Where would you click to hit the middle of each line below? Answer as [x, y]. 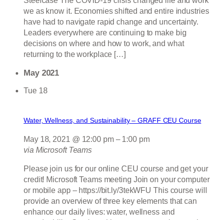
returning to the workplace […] [75, 54]
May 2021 [41, 73]
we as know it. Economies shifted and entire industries [116, 11]
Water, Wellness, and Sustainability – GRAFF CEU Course [112, 121]
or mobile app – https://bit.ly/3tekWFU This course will [115, 191]
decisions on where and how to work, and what [104, 43]
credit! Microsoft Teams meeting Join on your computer [117, 180]
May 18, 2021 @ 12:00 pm [69, 139]
